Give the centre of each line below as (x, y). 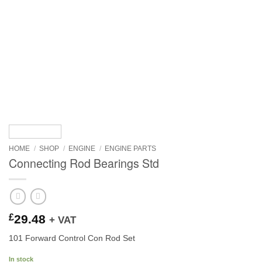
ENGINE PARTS (131, 148)
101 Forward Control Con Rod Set (72, 238)
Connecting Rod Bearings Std (84, 163)
